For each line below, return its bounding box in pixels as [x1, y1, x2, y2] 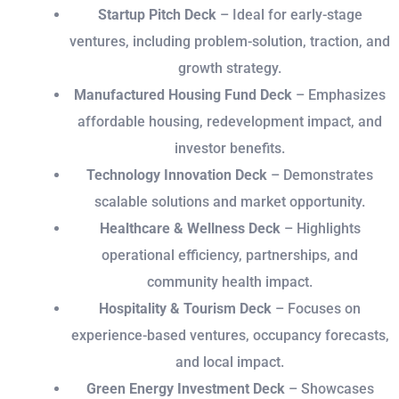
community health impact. [147, 273, 313, 291]
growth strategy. [178, 60, 281, 77]
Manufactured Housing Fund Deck [74, 86, 292, 104]
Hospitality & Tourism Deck [99, 300, 272, 318]
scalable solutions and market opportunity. [94, 193, 365, 211]
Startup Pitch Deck [97, 6, 216, 24]
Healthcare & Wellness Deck [99, 220, 281, 238]
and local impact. [175, 354, 284, 371]
